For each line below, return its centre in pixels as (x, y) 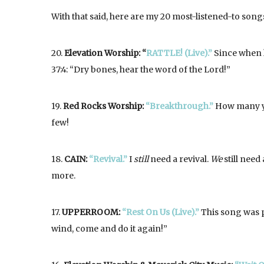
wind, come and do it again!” (109, 229)
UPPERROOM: (92, 212)
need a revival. (179, 159)
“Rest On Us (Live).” (161, 212)
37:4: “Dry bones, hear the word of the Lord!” (141, 70)
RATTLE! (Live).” (179, 53)
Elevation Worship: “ (105, 53)
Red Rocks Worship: (104, 106)
